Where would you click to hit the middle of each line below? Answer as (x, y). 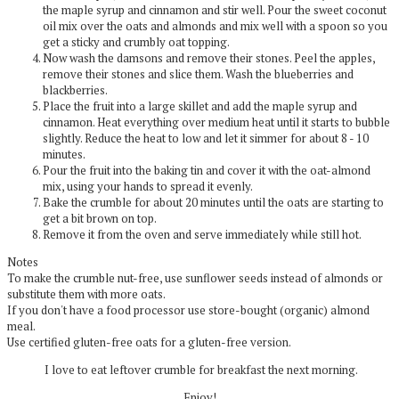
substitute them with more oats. (86, 294)
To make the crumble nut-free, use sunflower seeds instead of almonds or (195, 278)
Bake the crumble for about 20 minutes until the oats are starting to (213, 202)
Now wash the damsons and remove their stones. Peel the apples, (209, 58)
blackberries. (75, 90)
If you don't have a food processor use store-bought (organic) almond (188, 310)
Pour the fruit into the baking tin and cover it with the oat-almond (207, 170)
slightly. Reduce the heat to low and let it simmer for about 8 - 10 (206, 138)
